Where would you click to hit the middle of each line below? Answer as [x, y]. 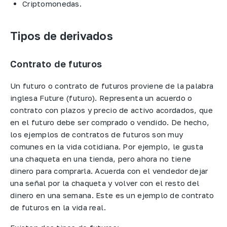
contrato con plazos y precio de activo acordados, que [111, 110]
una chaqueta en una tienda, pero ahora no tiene [101, 158]
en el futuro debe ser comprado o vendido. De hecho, [110, 122]
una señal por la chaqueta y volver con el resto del [105, 183]
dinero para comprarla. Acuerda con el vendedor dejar [109, 171]
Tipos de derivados [62, 36]
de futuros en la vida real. [59, 207]
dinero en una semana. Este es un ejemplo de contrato [112, 195]
